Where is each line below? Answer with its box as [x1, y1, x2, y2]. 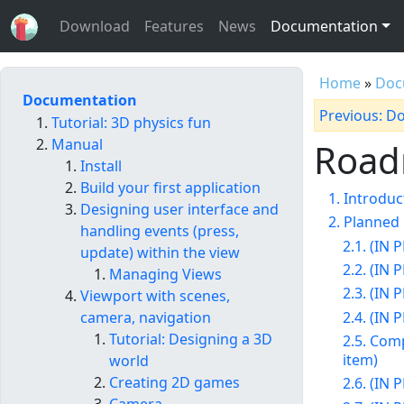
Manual [51, 134, 103, 155]
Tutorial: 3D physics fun [51, 113, 211, 133]
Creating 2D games [109, 372, 240, 393]
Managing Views [109, 264, 222, 285]
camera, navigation [80, 308, 211, 328]
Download [60, 15, 130, 36]
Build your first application [80, 178, 261, 198]
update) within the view [80, 243, 240, 263]
